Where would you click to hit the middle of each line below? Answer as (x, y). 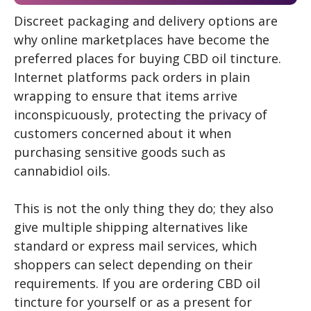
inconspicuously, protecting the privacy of (141, 115)
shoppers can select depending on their (133, 265)
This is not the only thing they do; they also (144, 209)
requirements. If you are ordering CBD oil (137, 284)
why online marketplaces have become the (142, 40)
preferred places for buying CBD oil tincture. (148, 59)
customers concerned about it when (123, 134)
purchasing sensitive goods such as (120, 152)
